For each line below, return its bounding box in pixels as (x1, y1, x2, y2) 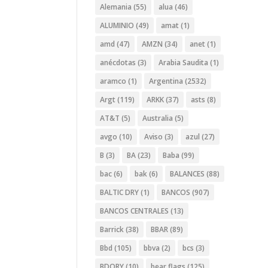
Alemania (100, 2, 132, 13)
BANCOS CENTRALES (100, 206, 169, 217)
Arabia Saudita (159, 57, 209, 68)
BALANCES (170, 169, 205, 179)
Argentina (149, 76, 184, 87)
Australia (142, 113, 173, 124)
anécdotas (100, 57, 136, 68)
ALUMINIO (100, 20, 135, 31)
